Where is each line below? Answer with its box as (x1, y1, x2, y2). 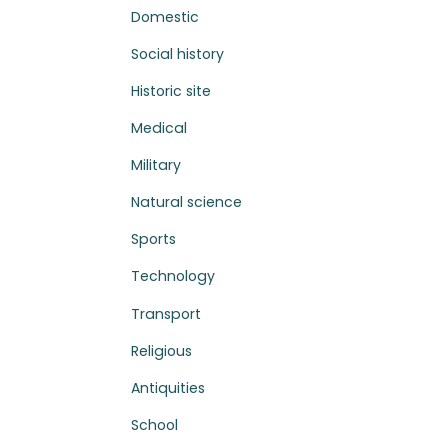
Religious (131, 340, 193, 361)
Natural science (131, 192, 243, 213)
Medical (131, 118, 188, 139)
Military (131, 155, 182, 176)
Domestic (131, 7, 200, 28)
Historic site (131, 81, 212, 102)
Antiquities (131, 377, 206, 398)
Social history (131, 44, 225, 65)
